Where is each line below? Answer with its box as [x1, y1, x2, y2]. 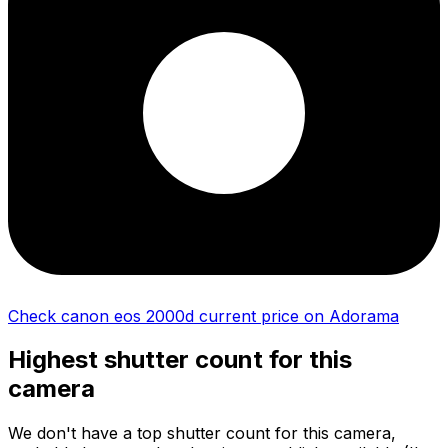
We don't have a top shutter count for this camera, [8, 423, 396, 444]
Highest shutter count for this [8, 345, 352, 375]
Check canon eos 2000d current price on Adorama [8, 305, 399, 326]
